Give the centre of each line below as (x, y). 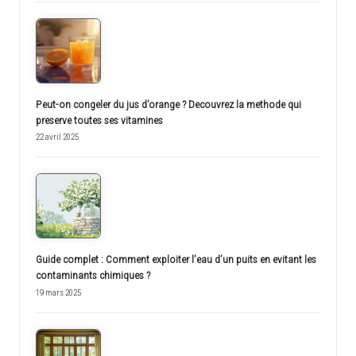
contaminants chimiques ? (93, 275)
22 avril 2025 (57, 137)
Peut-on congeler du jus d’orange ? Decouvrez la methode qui (168, 104)
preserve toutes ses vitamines (99, 120)
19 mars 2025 (58, 293)
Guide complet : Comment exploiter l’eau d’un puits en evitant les (176, 259)
